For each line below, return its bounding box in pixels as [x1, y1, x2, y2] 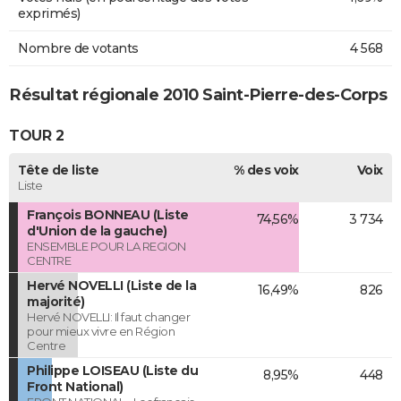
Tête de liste [18, 161, 99, 178]
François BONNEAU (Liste [27, 206, 189, 223]
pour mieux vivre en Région [27, 323, 175, 338]
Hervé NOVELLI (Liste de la [27, 277, 196, 294]
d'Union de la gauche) [27, 222, 167, 239]
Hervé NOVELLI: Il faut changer [27, 309, 190, 324]
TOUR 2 [9, 127, 64, 145]
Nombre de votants [18, 39, 139, 56]
